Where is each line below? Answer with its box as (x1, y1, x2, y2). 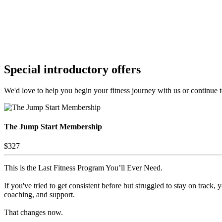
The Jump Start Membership (4, 122, 102, 131)
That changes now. (4, 208, 63, 217)
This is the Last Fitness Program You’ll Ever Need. (4, 164, 163, 172)
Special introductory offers (4, 62, 141, 76)
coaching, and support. (4, 190, 75, 199)
